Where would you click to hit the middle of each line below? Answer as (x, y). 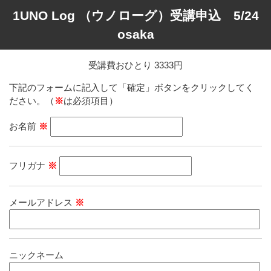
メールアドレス (42, 202)
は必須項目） (91, 101)
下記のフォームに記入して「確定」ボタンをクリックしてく (132, 88)
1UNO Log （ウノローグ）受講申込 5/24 (135, 15)
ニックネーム (36, 255)
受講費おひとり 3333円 (135, 65)
